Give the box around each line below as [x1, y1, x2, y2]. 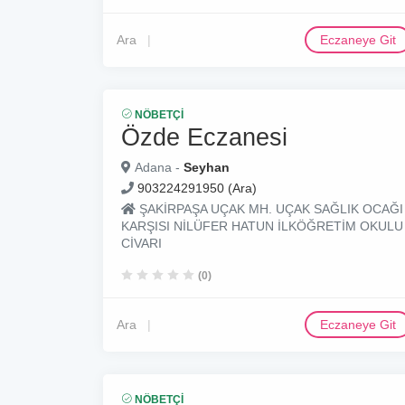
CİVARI [121, 236, 162, 250]
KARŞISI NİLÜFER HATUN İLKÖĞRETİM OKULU [121, 219, 403, 233]
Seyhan [184, 160, 230, 174]
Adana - [131, 160, 184, 174]
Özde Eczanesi [121, 123, 287, 151]
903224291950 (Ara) [137, 181, 257, 195]
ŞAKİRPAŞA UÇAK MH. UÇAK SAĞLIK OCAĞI [136, 202, 403, 216]
